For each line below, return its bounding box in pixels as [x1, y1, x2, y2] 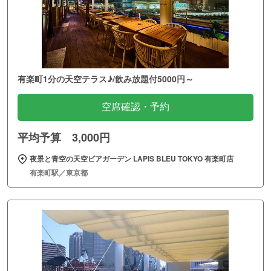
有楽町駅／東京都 [30, 166, 88, 178]
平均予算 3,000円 [18, 129, 110, 145]
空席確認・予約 [102, 101, 169, 112]
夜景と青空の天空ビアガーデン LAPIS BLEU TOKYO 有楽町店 [30, 152, 233, 164]
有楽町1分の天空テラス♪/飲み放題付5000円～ [18, 72, 194, 85]
